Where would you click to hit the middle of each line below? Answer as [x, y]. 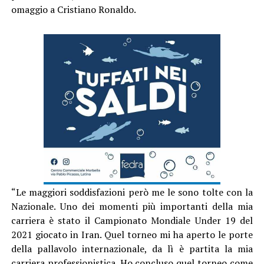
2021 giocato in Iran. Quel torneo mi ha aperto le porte [132, 234]
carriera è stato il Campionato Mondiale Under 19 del [132, 220]
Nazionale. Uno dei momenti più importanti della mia [132, 206]
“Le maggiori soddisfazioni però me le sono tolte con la [132, 192]
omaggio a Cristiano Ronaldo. [73, 9]
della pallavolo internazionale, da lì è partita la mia [132, 248]
